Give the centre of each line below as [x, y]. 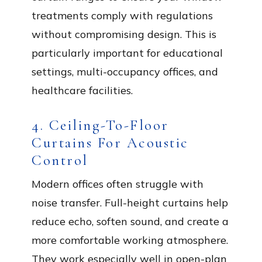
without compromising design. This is [124, 34]
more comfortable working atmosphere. [130, 240]
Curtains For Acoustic [110, 143]
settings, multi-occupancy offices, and [125, 72]
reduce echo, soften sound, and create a [130, 221]
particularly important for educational [127, 53]
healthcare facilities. [82, 90]
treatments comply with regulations [122, 15]
